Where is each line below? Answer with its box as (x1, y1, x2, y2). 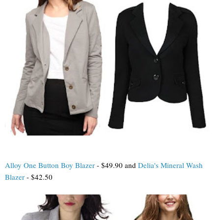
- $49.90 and (95, 160, 138, 170)
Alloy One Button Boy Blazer (5, 160, 95, 170)
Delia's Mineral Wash (138, 160, 203, 170)
